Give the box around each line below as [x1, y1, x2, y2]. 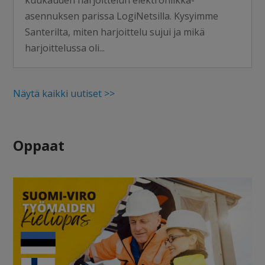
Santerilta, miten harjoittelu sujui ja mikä [25, 25, 205, 38]
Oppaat [13, 135, 65, 155]
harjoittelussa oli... [25, 41, 105, 54]
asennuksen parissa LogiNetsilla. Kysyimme [25, 9, 219, 22]
